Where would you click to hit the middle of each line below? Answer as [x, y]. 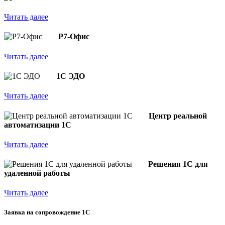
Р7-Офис [74, 37]
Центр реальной [178, 116]
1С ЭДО [71, 76]
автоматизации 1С [38, 125]
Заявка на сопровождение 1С [47, 212]
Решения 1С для [178, 164]
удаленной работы [37, 173]
